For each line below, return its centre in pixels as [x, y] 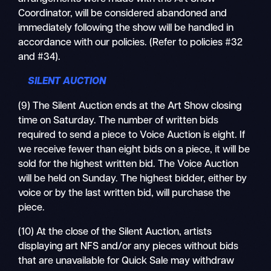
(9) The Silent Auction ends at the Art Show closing [130, 106]
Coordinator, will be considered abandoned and [123, 14]
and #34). [40, 58]
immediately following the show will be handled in [126, 29]
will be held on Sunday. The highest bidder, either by [133, 179]
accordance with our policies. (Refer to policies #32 [131, 43]
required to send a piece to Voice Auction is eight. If [132, 135]
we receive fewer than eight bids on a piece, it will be [134, 150]
